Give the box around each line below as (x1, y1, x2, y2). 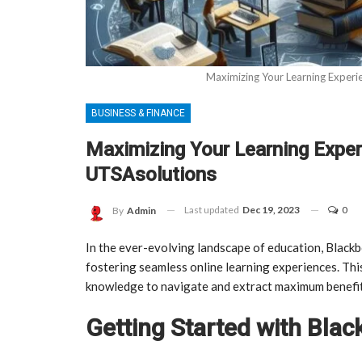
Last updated (184, 203, 241, 216)
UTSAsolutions (86, 162, 217, 186)
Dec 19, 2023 (242, 203, 300, 216)
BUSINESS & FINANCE (91, 107, 185, 119)
